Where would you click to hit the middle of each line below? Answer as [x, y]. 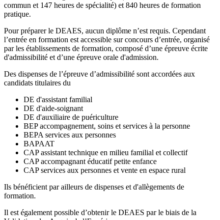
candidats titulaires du [37, 82]
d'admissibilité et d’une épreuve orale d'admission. [81, 57]
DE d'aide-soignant [53, 108]
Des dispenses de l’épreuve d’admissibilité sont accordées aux [99, 74]
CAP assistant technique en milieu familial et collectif [106, 152]
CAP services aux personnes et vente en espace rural [105, 170]
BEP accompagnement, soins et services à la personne [109, 126]
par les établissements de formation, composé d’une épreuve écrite [106, 48]
